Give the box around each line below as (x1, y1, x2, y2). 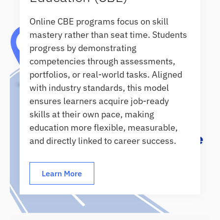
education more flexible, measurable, (29, 121, 178, 133)
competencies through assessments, (29, 55, 176, 67)
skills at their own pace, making (29, 108, 155, 120)
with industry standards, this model (29, 82, 169, 93)
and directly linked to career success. (29, 135, 177, 146)
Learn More (42, 168, 82, 178)
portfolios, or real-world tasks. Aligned (29, 68, 183, 80)
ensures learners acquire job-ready (29, 95, 169, 107)
